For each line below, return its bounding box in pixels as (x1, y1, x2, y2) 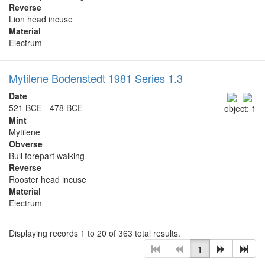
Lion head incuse (9, 13, 73, 25)
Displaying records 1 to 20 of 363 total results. (9, 227, 180, 239)
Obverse (9, 137, 43, 150)
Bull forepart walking (9, 149, 85, 161)
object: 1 (224, 102, 256, 114)
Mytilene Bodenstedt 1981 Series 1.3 (9, 70, 183, 86)
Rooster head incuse (9, 173, 86, 185)
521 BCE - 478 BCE (9, 102, 83, 114)
